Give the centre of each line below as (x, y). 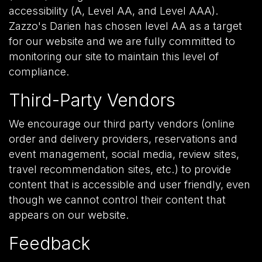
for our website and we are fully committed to (122, 41)
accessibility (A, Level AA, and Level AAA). (114, 11)
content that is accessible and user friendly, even (130, 184)
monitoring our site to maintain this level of (114, 56)
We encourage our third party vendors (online (122, 123)
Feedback (49, 243)
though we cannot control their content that (117, 199)
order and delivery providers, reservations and (123, 139)
